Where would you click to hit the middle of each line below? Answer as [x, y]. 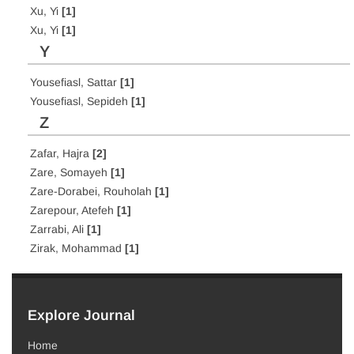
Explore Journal [81, 315]
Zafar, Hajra [61, 153]
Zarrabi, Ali [58, 229]
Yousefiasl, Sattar [75, 82]
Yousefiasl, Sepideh [81, 101]
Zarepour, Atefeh [73, 210]
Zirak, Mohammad [77, 248]
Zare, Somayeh [70, 172]
